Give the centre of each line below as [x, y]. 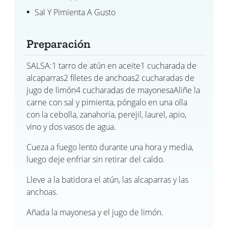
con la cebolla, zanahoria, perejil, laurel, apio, [106, 115]
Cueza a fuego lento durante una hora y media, [110, 147]
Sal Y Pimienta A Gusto [75, 12]
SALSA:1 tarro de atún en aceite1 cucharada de [111, 66]
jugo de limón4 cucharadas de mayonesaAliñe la [113, 90]
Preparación [59, 44]
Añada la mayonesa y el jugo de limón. [95, 212]
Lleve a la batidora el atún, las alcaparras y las [107, 180]
